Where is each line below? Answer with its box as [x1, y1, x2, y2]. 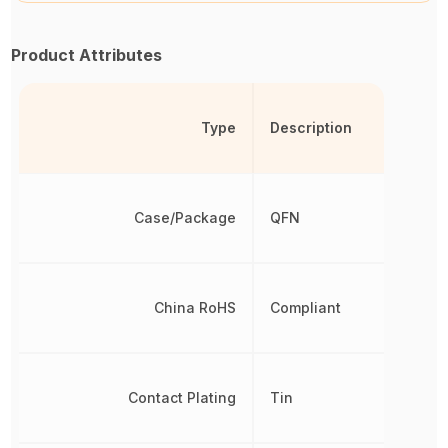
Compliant [269, 299, 341, 317]
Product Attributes [11, 45, 163, 66]
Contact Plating [127, 389, 236, 407]
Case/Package [133, 209, 236, 227]
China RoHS [153, 299, 236, 317]
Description [269, 119, 352, 137]
